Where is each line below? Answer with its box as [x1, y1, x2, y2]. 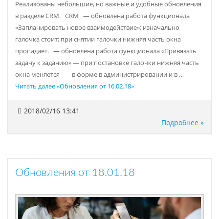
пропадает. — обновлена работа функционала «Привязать [15, 46, 197, 55]
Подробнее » [161, 117, 204, 127]
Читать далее [15, 82, 55, 90]
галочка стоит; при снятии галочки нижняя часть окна [15, 35, 181, 44]
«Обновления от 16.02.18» [55, 82, 134, 90]
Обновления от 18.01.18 [15, 167, 135, 178]
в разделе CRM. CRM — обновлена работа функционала [15, 11, 190, 20]
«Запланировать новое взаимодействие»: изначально [15, 23, 179, 32]
